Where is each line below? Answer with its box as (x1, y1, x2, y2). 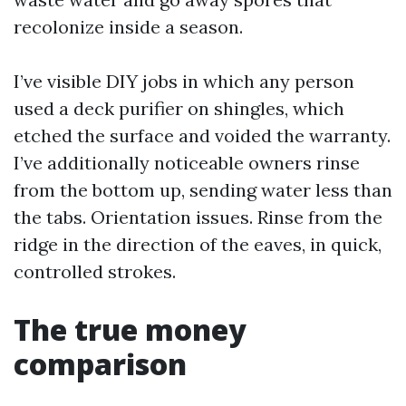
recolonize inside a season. (14, 15, 243, 38)
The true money (14, 310, 246, 349)
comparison (14, 344, 187, 383)
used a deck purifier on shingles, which (14, 97, 344, 120)
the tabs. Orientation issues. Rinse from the (14, 206, 382, 228)
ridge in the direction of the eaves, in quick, (14, 233, 382, 256)
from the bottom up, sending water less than (14, 179, 392, 201)
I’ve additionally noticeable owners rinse (14, 151, 360, 174)
